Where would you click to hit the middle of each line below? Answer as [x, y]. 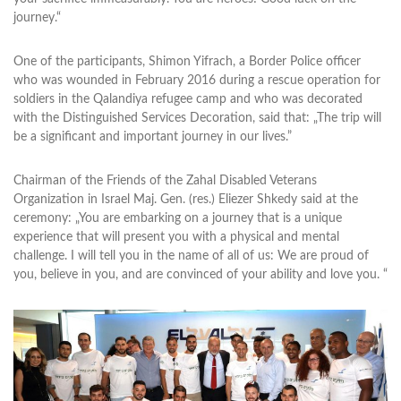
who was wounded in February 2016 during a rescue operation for [197, 80]
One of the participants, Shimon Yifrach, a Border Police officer [187, 61]
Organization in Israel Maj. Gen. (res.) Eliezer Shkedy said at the [186, 199]
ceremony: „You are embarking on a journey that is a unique [178, 218]
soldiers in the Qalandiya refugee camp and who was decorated [188, 99]
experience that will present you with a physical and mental [176, 237]
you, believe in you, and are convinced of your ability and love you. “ [200, 274]
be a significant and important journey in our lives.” [153, 137]
